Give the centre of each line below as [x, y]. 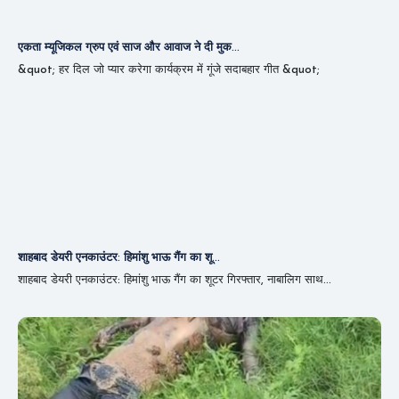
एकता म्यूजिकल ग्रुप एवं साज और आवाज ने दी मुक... [129, 47]
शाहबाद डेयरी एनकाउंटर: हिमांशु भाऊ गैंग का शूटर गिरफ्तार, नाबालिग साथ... [175, 280]
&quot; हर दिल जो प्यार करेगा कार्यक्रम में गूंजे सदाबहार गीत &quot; [169, 69]
